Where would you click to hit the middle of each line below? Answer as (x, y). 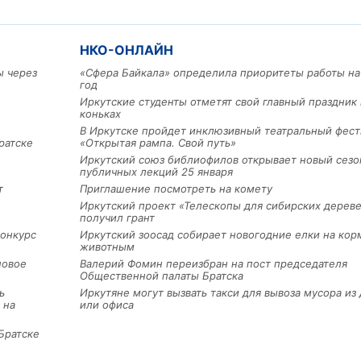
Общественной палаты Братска (162, 276)
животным (107, 247)
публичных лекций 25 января (156, 172)
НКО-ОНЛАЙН (127, 50)
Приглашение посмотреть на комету (176, 189)
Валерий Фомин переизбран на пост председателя (214, 264)
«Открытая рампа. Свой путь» (158, 143)
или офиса (107, 305)
